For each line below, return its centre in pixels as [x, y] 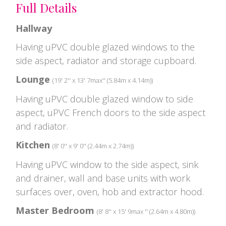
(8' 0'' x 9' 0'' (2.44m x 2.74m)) [93, 146]
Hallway [34, 28]
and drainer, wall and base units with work [103, 178]
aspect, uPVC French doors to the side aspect [110, 112]
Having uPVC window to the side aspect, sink [107, 164]
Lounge [33, 79]
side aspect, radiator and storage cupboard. [106, 60]
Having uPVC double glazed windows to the [105, 47]
